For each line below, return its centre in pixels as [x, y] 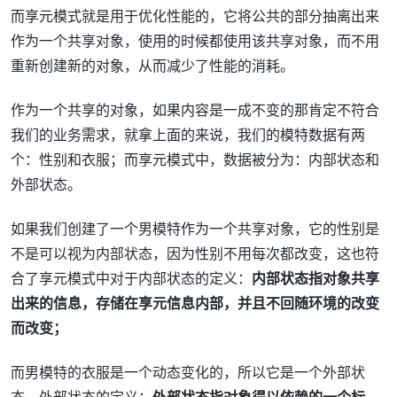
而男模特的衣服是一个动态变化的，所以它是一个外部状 [188, 372]
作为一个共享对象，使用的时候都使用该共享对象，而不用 [195, 41]
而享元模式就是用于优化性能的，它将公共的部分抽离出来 [195, 16]
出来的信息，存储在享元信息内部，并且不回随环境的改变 [195, 303]
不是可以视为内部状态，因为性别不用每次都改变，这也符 [195, 253]
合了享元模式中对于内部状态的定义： [131, 278]
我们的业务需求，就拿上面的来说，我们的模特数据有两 [188, 135]
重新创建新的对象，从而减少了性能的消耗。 [152, 66]
